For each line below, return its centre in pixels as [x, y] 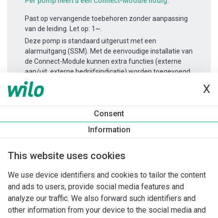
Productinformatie [50, 108]
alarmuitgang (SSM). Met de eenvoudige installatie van [109, 51]
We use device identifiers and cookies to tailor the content [107, 175]
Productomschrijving [45, 144]
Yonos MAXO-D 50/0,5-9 [58, 115]
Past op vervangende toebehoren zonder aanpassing [106, 19]
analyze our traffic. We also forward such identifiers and [102, 198]
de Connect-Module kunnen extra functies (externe [103, 62]
